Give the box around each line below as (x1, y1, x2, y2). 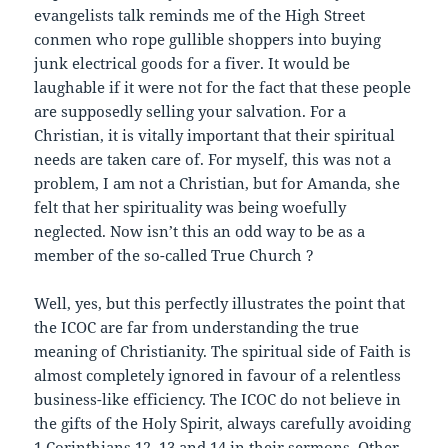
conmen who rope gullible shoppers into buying (34, 29, 382, 50)
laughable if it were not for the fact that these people (34, 77, 412, 98)
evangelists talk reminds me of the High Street (34, 5, 366, 26)
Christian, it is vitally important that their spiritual (34, 125, 396, 146)
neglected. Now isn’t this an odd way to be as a (34, 221, 366, 242)
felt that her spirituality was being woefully (34, 197, 347, 218)
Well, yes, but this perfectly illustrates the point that (34, 293, 406, 314)
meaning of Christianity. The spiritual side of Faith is (34, 341, 412, 362)
